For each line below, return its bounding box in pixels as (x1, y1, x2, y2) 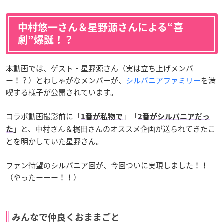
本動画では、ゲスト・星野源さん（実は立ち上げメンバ (6, 62, 193, 74)
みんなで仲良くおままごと (12, 212, 120, 222)
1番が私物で (81, 112, 123, 120)
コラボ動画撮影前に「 (6, 110, 81, 122)
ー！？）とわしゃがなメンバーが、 (6, 74, 126, 86)
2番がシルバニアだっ (138, 112, 210, 120)
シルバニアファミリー (126, 74, 201, 86)
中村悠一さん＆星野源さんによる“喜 (18, 22, 183, 32)
